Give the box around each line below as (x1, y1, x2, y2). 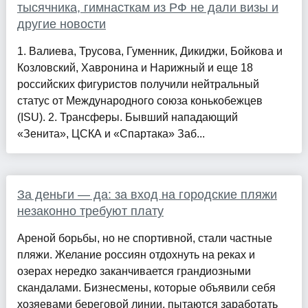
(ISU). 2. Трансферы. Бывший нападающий (16, 111, 238, 123)
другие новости (16, 16, 106, 31)
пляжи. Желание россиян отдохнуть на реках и (16, 248, 255, 261)
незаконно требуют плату (16, 203, 164, 218)
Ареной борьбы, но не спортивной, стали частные (16, 232, 272, 244)
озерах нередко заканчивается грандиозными (16, 265, 251, 277)
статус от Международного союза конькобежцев (16, 94, 263, 107)
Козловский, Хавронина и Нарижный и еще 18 (16, 61, 253, 74)
